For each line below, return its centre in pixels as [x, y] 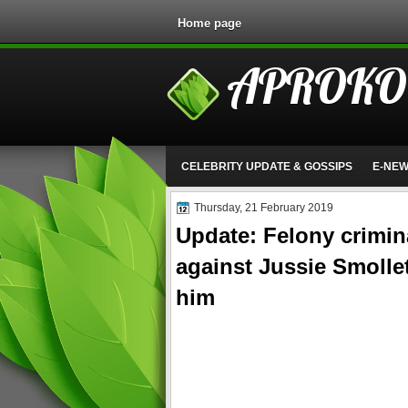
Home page [209, 23]
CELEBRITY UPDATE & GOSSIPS [266, 167]
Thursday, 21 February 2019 [264, 208]
